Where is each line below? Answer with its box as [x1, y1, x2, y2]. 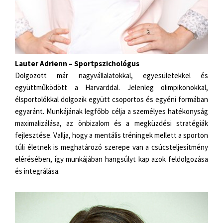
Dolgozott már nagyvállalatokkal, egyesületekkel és [15, 70, 208, 80]
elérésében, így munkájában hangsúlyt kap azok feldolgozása [15, 154, 208, 164]
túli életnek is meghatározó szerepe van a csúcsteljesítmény [15, 142, 208, 152]
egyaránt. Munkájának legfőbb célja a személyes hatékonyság [15, 106, 208, 116]
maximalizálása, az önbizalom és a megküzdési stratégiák [15, 118, 208, 128]
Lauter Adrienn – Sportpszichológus [15, 58, 139, 68]
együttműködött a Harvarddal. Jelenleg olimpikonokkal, [15, 82, 208, 92]
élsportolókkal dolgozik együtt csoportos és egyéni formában [15, 94, 208, 104]
